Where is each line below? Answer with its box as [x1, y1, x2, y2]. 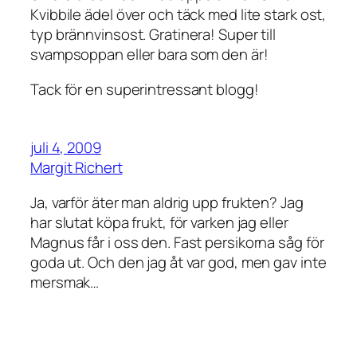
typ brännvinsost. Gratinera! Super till [30, 24, 277, 45]
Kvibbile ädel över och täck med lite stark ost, [30, 4, 327, 25]
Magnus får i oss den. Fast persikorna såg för [30, 231, 324, 253]
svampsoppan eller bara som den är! [30, 44, 269, 65]
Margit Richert [30, 157, 123, 178]
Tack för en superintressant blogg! [30, 78, 259, 100]
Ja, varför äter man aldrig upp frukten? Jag [30, 191, 304, 213]
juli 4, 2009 [30, 137, 101, 159]
